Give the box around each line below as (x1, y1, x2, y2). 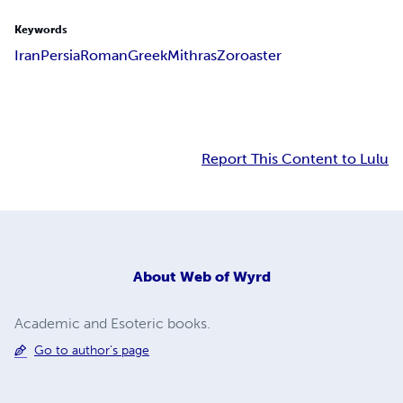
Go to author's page (34, 342, 149, 358)
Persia (40, 47, 80, 65)
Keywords (14, 23, 67, 37)
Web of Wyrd (179, 267, 271, 285)
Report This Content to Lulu (201, 150, 389, 168)
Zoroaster (217, 47, 282, 65)
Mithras (167, 47, 217, 65)
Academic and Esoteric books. (14, 314, 210, 332)
